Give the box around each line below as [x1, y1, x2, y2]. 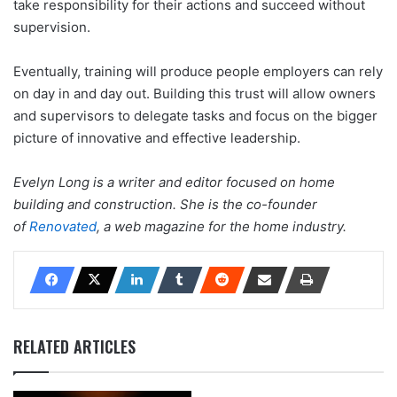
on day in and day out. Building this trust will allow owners [13, 84, 376, 102]
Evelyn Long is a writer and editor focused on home [13, 173, 335, 191]
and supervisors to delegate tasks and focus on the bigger [13, 106, 378, 124]
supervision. [13, 18, 94, 35]
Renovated [29, 217, 97, 235]
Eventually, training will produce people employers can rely [13, 62, 383, 80]
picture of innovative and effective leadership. [13, 128, 300, 146]
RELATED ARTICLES [13, 334, 136, 358]
